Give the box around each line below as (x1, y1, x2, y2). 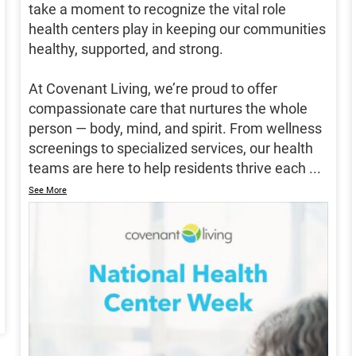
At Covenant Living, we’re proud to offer (29, 80, 277, 98)
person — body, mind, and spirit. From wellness (29, 120, 322, 137)
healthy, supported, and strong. (29, 41, 223, 58)
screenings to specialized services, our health (29, 140, 313, 157)
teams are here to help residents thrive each (29, 160, 306, 177)
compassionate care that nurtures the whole (29, 100, 308, 118)
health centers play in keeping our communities (29, 21, 326, 38)
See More (29, 185, 67, 196)
